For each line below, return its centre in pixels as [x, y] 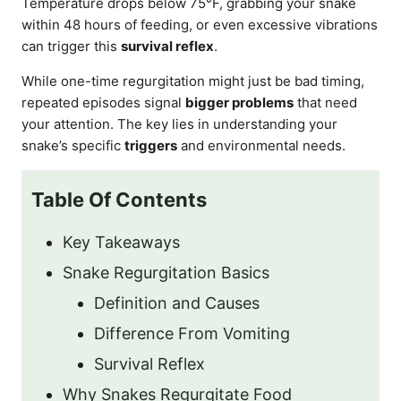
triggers [151, 145]
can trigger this [71, 46]
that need [325, 102]
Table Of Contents [119, 200]
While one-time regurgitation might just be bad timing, [193, 81]
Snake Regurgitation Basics [166, 273]
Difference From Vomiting [192, 333]
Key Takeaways [121, 242]
